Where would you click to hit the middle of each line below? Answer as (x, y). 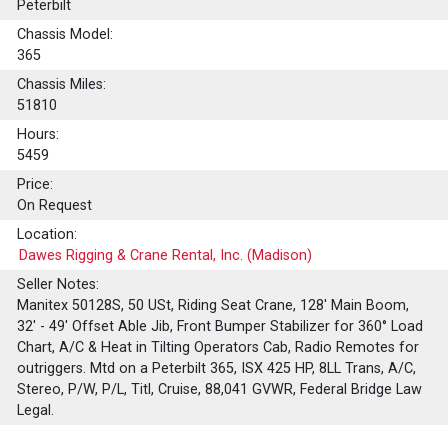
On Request (55, 206)
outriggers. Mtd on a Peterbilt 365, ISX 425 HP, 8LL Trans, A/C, (217, 369)
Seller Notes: (58, 285)
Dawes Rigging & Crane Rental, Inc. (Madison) (166, 256)
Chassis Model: (65, 35)
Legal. (36, 411)
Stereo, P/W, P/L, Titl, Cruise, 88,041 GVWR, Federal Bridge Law (220, 390)
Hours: (38, 135)
